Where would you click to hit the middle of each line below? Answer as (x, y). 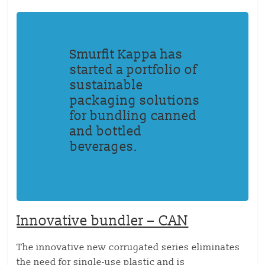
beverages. (106, 147)
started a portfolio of (134, 70)
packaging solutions (135, 101)
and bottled (106, 132)
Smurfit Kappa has (127, 55)
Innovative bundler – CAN (103, 221)
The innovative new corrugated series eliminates (129, 247)
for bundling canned (134, 116)
